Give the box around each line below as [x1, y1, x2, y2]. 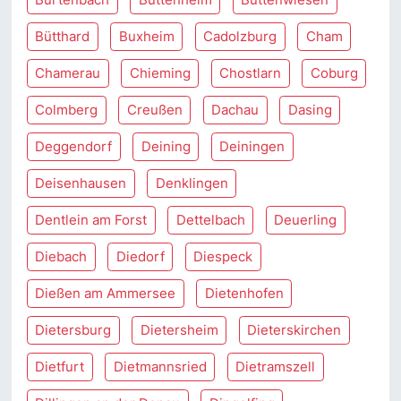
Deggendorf [35, 138, 113, 155]
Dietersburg [35, 321, 112, 338]
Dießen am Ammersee [35, 285, 176, 302]
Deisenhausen [35, 175, 127, 192]
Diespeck [193, 248, 253, 265]
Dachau [211, 101, 260, 118]
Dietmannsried [113, 358, 207, 375]
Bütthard [35, 28, 90, 45]
